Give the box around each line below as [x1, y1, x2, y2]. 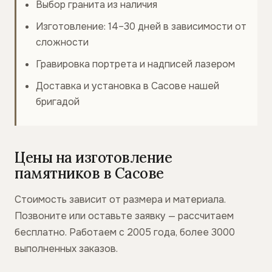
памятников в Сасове [15, 164, 164, 183]
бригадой [36, 95, 80, 108]
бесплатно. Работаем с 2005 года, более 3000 [15, 226, 235, 239]
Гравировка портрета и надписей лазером [36, 58, 235, 70]
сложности [36, 36, 89, 49]
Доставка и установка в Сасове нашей [36, 80, 219, 92]
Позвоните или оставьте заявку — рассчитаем [15, 209, 234, 222]
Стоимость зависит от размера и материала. [15, 193, 226, 206]
